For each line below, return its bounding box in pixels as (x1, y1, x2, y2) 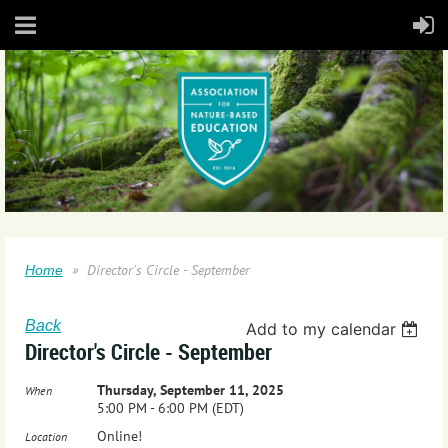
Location (25, 428, 67, 444)
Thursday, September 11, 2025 (97, 380, 284, 399)
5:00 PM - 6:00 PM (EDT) (97, 398, 244, 417)
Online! (97, 426, 142, 445)
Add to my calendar (246, 318, 397, 339)
